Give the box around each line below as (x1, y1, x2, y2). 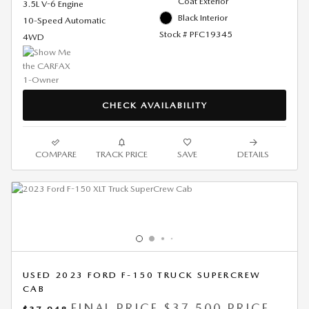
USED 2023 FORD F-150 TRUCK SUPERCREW (23, 270, 261, 280)
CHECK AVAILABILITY (101, 99, 208, 110)
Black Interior (178, 12, 228, 23)
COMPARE (34, 149, 77, 159)
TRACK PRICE (95, 149, 148, 159)
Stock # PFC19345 (159, 29, 232, 40)
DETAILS (237, 149, 270, 159)
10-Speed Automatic (23, 15, 106, 26)
